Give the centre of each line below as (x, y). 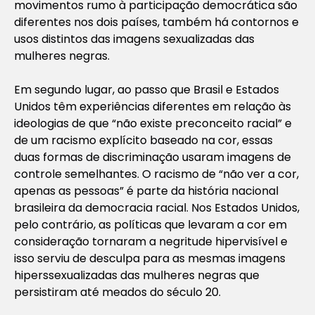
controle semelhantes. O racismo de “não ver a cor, (156, 174)
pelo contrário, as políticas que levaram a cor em (150, 224)
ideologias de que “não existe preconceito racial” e (153, 123)
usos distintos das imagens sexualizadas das (134, 39)
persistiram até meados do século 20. (117, 292)
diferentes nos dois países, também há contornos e (156, 22)
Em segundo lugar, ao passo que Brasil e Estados (147, 89)
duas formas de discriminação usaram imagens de (153, 157)
